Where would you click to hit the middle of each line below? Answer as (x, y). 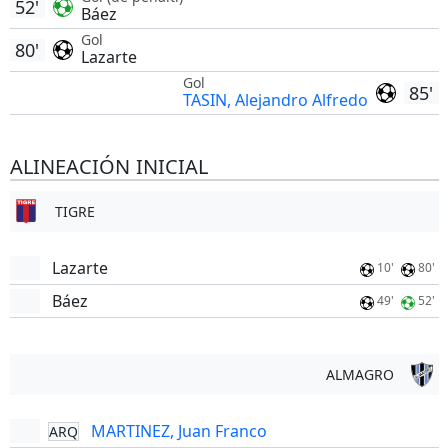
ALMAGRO (359, 374)
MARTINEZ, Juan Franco (178, 431)
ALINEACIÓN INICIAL (108, 166)
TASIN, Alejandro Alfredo (275, 100)
